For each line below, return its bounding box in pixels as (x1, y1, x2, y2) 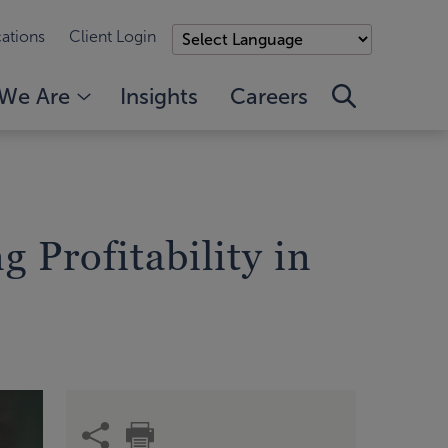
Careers (230, 83, 308, 109)
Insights (120, 83, 198, 109)
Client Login (69, 28, 156, 45)
